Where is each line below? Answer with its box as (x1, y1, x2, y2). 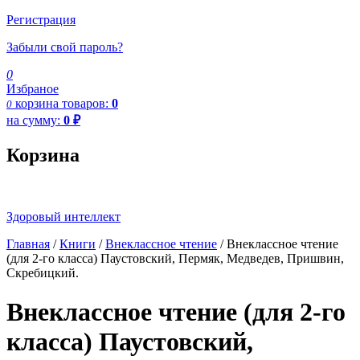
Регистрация (6, 12, 76, 27)
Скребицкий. (6, 265, 79, 280)
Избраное (6, 81, 59, 96)
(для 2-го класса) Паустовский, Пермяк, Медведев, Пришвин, (6, 251, 344, 265)
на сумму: (6, 112, 63, 127)
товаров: (62, 96, 112, 110)
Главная (6, 236, 50, 251)
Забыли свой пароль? (6, 39, 123, 54)
